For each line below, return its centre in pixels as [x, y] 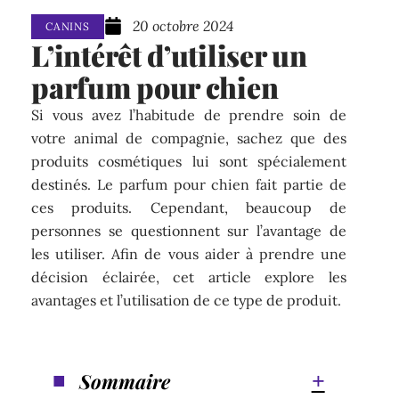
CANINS [68, 27]
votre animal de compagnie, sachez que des [189, 138]
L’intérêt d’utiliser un [169, 55]
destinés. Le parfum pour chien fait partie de [189, 185]
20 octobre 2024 [183, 25]
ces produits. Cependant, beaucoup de [189, 208]
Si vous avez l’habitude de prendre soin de [189, 115]
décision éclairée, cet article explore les [189, 277]
